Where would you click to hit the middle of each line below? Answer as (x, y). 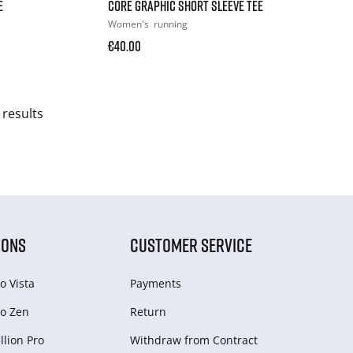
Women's (130, 24)
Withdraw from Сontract (194, 340)
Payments (156, 283)
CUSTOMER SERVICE (191, 244)
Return (149, 311)
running (171, 24)
